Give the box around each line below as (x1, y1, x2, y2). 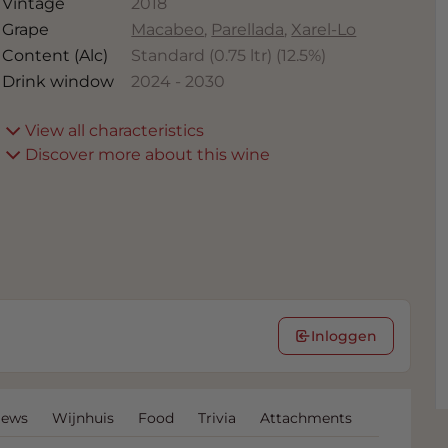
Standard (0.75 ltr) (131, 46, 273, 66)
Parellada (211, 20, 285, 40)
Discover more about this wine (25, 145, 271, 165)
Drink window (2, 72, 115, 92)
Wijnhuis (52, 408, 115, 427)
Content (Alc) (2, 46, 109, 66)
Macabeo (131, 20, 205, 40)
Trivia (198, 408, 237, 427)
